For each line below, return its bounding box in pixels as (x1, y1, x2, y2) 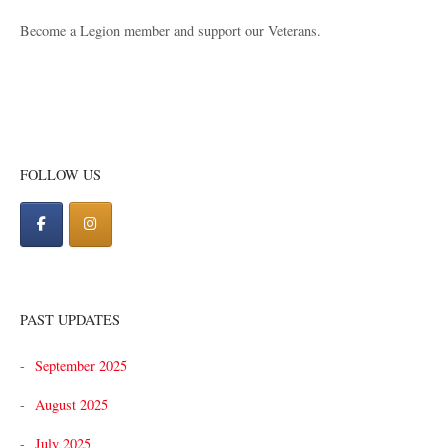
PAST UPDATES (20, 310, 120, 330)
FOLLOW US (20, 165, 101, 185)
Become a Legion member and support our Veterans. (20, 21, 321, 41)
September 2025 (35, 355, 127, 375)
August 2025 (35, 394, 108, 414)
